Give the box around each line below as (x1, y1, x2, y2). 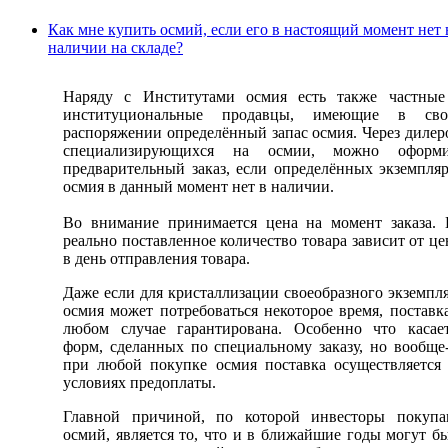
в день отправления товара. (63, 249, 250, 267)
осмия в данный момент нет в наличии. (63, 177, 334, 195)
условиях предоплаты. (63, 373, 216, 391)
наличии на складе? (48, 38, 183, 56)
